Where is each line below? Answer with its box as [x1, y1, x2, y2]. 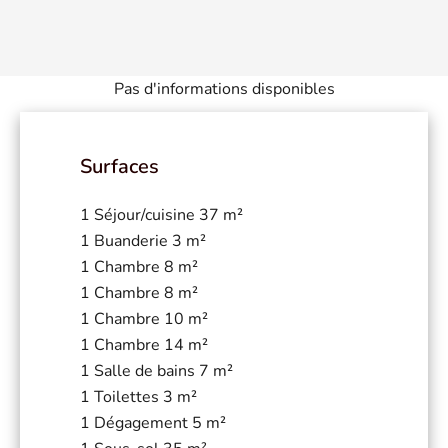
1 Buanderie [80, 229, 172, 252]
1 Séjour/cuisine [80, 203, 199, 226]
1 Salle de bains [80, 359, 199, 382]
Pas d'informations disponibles [113, 77, 335, 100]
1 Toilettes [80, 385, 163, 408]
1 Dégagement [80, 411, 192, 434]
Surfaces [80, 152, 159, 180]
